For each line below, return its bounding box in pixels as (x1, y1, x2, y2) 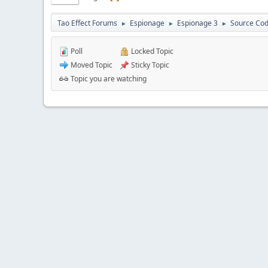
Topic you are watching (69, 73, 147, 84)
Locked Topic (129, 45, 173, 56)
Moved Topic (69, 59, 112, 70)
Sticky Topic (129, 59, 169, 70)
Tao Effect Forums (57, 17, 117, 28)
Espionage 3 (177, 17, 218, 28)
